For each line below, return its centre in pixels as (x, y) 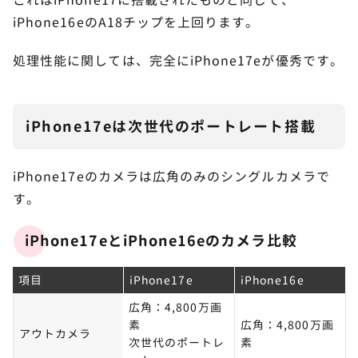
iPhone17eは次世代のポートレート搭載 (171, 127)
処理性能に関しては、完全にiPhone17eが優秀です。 (178, 61)
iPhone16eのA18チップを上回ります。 (136, 23)
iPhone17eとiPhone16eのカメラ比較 (161, 241)
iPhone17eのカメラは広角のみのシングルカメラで (171, 177)
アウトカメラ (56, 334)
